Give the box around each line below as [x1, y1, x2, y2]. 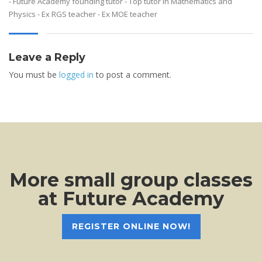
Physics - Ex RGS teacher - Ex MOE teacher [9, 8, 157, 19]
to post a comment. [94, 68, 171, 80]
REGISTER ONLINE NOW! [71, 221, 191, 232]
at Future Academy [38, 187, 224, 210]
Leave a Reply [9, 50, 85, 64]
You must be [9, 68, 59, 80]
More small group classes [9, 168, 253, 191]
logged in [59, 68, 94, 80]
